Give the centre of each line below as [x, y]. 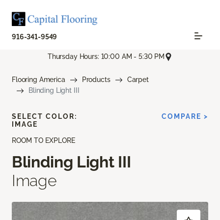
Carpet [138, 79]
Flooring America [39, 79]
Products [96, 79]
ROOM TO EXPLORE [43, 140]
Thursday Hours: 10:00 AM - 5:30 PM [106, 57]
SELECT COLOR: [44, 116]
